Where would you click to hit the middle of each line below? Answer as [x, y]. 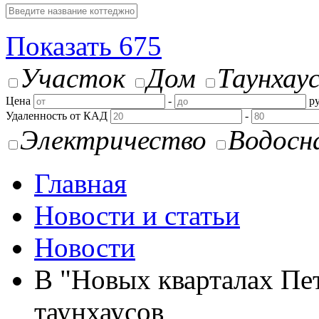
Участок [73, 78]
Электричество [113, 140]
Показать [62, 46]
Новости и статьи [137, 215]
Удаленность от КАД [57, 116]
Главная [80, 183]
